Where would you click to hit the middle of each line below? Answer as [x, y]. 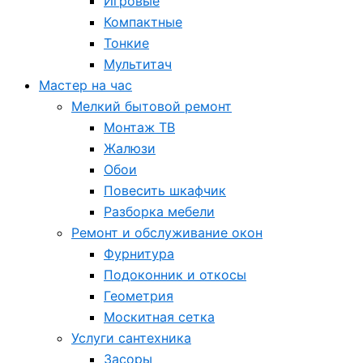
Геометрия [139, 296]
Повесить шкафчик [165, 190]
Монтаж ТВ [139, 127]
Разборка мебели [159, 211]
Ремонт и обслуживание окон [167, 233]
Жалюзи [130, 148]
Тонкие [126, 43]
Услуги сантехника [131, 338]
